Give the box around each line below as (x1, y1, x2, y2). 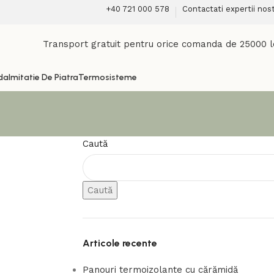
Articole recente (82, 237, 157, 249)
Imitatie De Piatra (9, 72, 78, 83)
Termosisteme (78, 72, 137, 83)
